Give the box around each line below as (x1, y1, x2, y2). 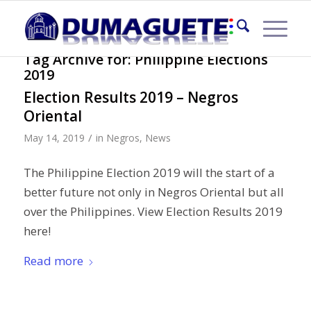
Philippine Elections (134, 50, 268, 69)
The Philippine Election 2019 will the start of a (23, 165, 275, 181)
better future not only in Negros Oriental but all (23, 184, 284, 201)
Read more (23, 252, 83, 269)
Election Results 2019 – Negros (23, 87, 238, 107)
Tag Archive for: (23, 50, 135, 69)
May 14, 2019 (23, 131, 85, 144)
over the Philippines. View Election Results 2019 (23, 203, 283, 220)
